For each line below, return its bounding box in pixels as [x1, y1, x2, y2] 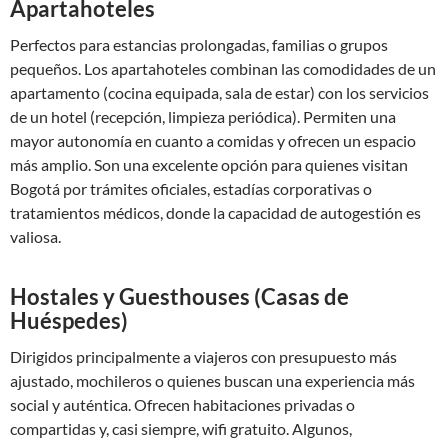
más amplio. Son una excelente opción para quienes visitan [10, 155, 408, 174]
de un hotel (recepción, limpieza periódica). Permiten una [10, 107, 396, 126]
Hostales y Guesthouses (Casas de [10, 283, 349, 310]
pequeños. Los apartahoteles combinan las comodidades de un [10, 59, 436, 78]
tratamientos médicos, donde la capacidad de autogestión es [10, 203, 421, 222]
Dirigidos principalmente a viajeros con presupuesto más [10, 347, 397, 366]
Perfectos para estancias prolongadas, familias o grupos [10, 35, 388, 54]
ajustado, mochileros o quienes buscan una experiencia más [10, 371, 415, 390]
